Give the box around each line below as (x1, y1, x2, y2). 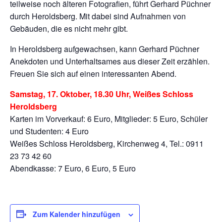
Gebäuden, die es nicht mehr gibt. (10, 22, 128, 34)
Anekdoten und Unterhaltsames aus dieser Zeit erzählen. (10, 55, 210, 67)
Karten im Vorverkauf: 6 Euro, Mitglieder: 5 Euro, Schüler (10, 112, 208, 124)
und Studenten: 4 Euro (10, 125, 89, 137)
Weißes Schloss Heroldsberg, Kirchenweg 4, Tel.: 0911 (10, 137, 204, 149)
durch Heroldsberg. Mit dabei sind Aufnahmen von (10, 10, 186, 22)
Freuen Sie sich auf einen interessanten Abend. (10, 67, 176, 79)
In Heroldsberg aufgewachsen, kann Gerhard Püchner (10, 43, 199, 55)
